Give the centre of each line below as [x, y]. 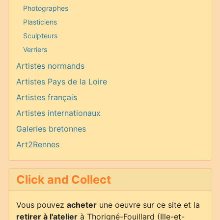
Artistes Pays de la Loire [62, 82]
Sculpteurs [40, 35]
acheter [82, 205]
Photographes [46, 8]
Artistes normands [50, 66]
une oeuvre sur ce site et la [148, 205]
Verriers [35, 49]
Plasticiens [40, 22]
